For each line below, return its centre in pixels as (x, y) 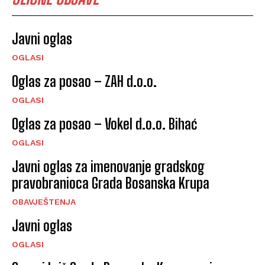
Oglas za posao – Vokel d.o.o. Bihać (104, 124)
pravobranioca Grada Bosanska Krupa (111, 183)
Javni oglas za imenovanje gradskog (108, 167)
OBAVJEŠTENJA (44, 202)
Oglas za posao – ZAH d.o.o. (84, 82)
